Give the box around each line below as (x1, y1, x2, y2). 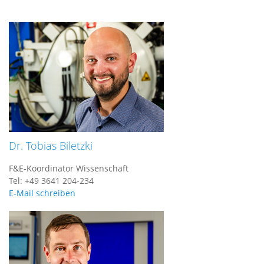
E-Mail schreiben (9, 187, 75, 199)
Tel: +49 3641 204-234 (9, 175, 94, 186)
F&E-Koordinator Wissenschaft (9, 163, 128, 174)
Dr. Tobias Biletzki (9, 138, 93, 153)
